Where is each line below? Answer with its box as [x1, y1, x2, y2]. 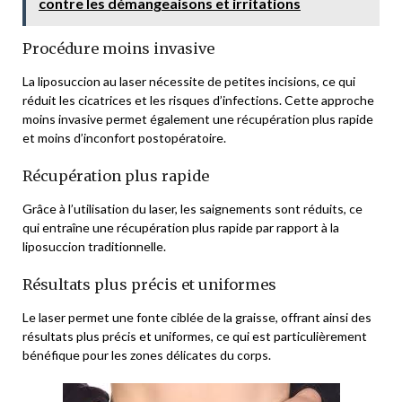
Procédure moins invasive [22, 39, 214, 58]
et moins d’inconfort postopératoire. [22, 130, 226, 146]
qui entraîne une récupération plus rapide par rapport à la [22, 220, 339, 236]
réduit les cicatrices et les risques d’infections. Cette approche [22, 92, 374, 109]
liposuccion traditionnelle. [22, 239, 166, 255]
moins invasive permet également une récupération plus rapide [22, 111, 373, 127]
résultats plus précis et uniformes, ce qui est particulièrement [22, 328, 367, 345]
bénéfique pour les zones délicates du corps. [22, 347, 271, 363]
